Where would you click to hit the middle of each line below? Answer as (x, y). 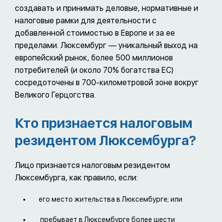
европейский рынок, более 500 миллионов (94, 57)
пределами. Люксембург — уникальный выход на (106, 45)
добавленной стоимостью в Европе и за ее (95, 33)
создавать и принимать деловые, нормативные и (107, 8)
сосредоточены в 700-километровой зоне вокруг (107, 82)
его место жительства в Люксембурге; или (111, 199)
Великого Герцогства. (55, 95)
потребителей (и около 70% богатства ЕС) (94, 70)
